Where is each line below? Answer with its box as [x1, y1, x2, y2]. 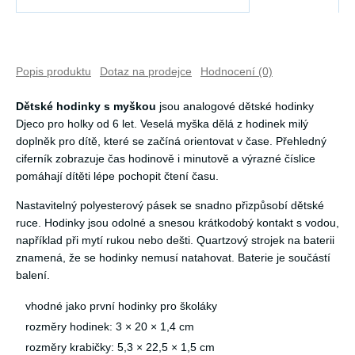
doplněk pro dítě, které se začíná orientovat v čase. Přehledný [16, 135, 326, 148]
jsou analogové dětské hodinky [156, 100, 314, 113]
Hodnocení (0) [200, 65, 273, 78]
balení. [16, 269, 50, 282]
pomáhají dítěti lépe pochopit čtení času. [16, 170, 219, 183]
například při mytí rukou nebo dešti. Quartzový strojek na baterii [16, 234, 334, 247]
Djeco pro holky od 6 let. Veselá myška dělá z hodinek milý [16, 117, 308, 131]
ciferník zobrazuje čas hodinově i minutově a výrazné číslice [16, 152, 315, 166]
